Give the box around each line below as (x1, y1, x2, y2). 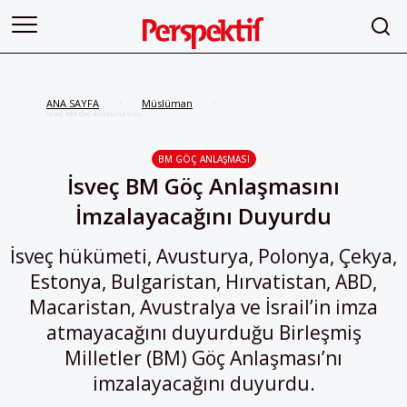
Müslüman (142, 96, 193, 110)
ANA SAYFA (46, 96, 99, 110)
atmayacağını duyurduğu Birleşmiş (45, 320, 362, 346)
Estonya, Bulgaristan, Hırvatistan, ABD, (30, 269, 377, 295)
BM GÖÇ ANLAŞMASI (157, 153, 250, 165)
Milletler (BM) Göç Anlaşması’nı (65, 345, 342, 372)
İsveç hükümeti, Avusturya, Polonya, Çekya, (10, 243, 397, 270)
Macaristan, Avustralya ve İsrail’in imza (29, 294, 378, 321)
